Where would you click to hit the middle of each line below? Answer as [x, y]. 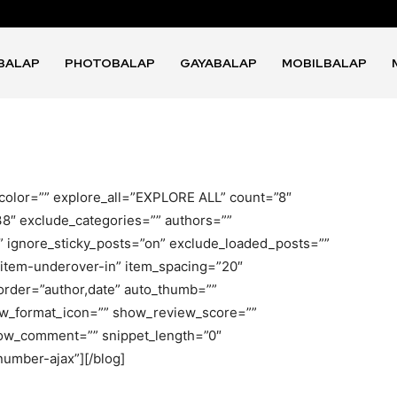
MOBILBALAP [325, 63]
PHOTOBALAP [110, 63]
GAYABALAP [219, 63]
